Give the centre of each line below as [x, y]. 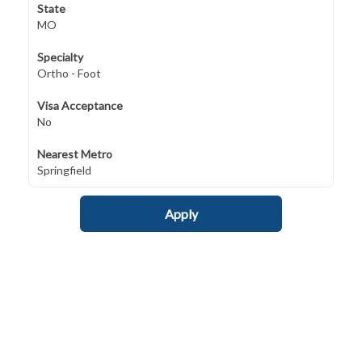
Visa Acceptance [80, 105]
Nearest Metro [75, 154]
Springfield [64, 170]
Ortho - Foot [69, 73]
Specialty [60, 57]
